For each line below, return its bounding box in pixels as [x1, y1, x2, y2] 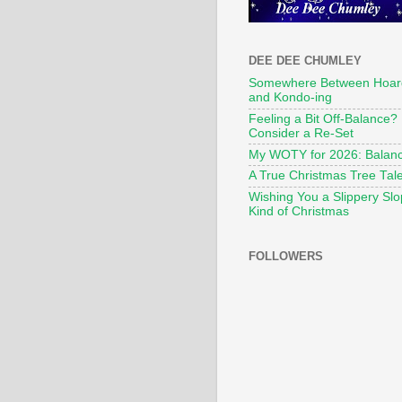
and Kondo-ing [249, 91, 332, 105]
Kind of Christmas [249, 205, 349, 219]
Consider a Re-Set [249, 126, 354, 140]
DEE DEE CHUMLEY [249, 54, 362, 68]
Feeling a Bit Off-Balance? [249, 111, 398, 126]
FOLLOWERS [249, 249, 323, 263]
